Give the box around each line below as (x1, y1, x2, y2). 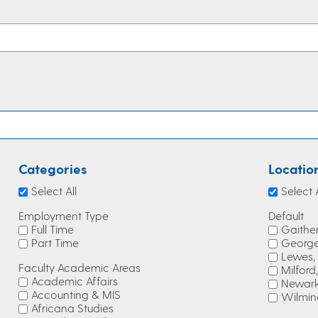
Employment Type (18, 209, 109, 222)
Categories (18, 160, 87, 177)
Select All (31, 184, 77, 197)
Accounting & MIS (31, 287, 121, 301)
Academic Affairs (31, 274, 118, 287)
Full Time (31, 222, 74, 236)
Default (268, 209, 304, 222)
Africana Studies (31, 301, 114, 314)
